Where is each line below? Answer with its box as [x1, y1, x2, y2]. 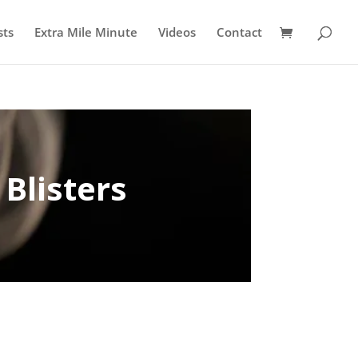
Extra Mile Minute [34, 24, 137, 40]
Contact [217, 24, 262, 40]
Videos [158, 24, 196, 40]
